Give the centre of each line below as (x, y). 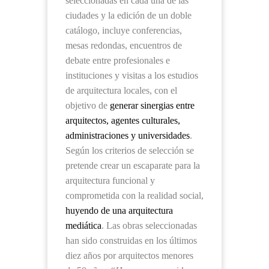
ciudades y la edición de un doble (128, 15)
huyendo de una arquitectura (119, 210)
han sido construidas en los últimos (131, 240)
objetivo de (88, 105)
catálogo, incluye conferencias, (124, 30)
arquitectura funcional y (110, 180)
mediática (83, 225)
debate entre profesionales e (118, 60)
